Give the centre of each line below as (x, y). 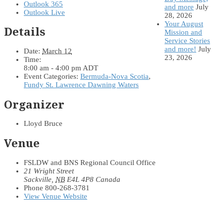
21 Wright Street (49, 171)
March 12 (57, 51)
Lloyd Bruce (43, 124)
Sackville (38, 179)
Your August (184, 24)
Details (25, 32)
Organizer (34, 104)
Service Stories (187, 40)
